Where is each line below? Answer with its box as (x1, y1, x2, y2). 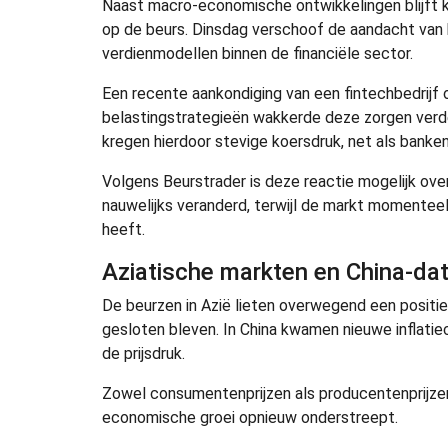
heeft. (102, 219, 145, 239)
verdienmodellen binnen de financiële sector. (102, 43, 413, 63)
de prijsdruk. (102, 343, 185, 363)
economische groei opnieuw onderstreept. (102, 407, 398, 427)
